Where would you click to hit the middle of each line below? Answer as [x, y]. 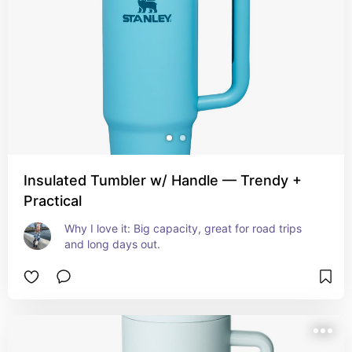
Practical [53, 201]
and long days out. [112, 244]
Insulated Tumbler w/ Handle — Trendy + [163, 180]
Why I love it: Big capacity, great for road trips [183, 228]
